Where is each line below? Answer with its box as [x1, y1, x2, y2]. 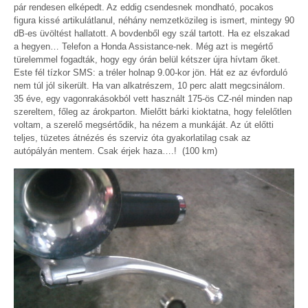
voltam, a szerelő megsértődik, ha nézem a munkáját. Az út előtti [14, 120, 274, 131]
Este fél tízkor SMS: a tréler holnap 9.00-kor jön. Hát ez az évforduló [14, 67, 287, 78]
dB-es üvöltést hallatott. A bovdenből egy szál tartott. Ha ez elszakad [14, 28, 289, 39]
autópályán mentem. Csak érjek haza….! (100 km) [14, 146, 217, 157]
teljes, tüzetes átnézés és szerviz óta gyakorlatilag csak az [14, 133, 251, 144]
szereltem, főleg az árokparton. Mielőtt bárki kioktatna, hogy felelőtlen [14, 107, 291, 118]
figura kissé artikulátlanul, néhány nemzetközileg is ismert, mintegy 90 [14, 15, 294, 26]
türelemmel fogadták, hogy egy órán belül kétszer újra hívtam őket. [14, 54, 280, 65]
